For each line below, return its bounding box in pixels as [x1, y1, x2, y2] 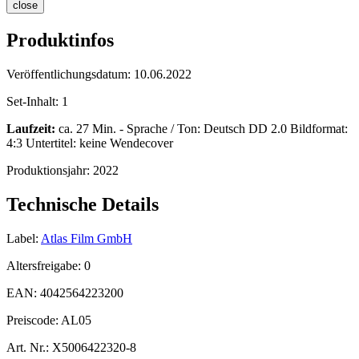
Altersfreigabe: [6, 258, 84, 272]
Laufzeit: [6, 122, 55, 136]
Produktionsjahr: [6, 163, 93, 178]
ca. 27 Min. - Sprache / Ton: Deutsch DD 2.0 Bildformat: [55, 122, 348, 136]
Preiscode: [6, 313, 61, 327]
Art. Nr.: [6, 340, 49, 354]
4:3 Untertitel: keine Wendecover [6, 136, 173, 151]
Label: [6, 231, 38, 245]
